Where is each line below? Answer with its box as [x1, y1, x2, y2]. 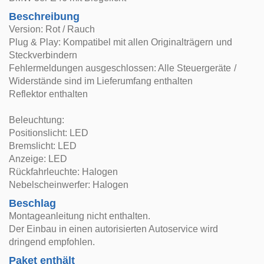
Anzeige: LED [9, 154, 68, 164]
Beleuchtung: [9, 115, 65, 125]
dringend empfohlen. [9, 237, 95, 247]
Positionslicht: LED [9, 128, 89, 138]
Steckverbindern [9, 50, 78, 60]
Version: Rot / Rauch [9, 24, 95, 34]
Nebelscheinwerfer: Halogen [9, 180, 129, 190]
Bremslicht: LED [9, 141, 77, 151]
